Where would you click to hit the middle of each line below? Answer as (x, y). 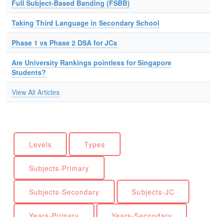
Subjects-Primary (59, 168)
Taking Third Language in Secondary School (85, 23)
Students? (29, 72)
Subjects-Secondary (64, 192)
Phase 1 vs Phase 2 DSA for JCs (64, 43)
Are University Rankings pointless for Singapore (91, 62)
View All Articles (35, 92)
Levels (40, 144)
